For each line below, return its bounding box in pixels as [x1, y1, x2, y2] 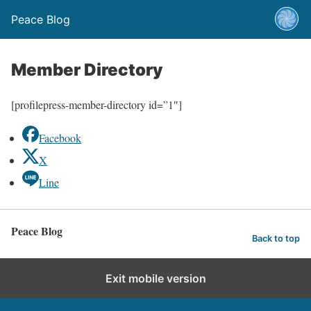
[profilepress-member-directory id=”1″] [11, 97, 182, 112]
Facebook [39, 131, 81, 145]
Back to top [252, 233, 300, 244]
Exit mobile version [105, 271, 206, 285]
